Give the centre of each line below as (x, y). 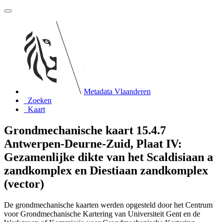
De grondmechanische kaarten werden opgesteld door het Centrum (108, 205)
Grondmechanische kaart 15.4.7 (85, 130)
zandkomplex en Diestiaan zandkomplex (106, 170)
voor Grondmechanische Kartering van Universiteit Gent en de (102, 214)
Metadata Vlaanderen (117, 91)
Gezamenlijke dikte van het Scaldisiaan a (109, 157)
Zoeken (40, 100)
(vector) (24, 184)
